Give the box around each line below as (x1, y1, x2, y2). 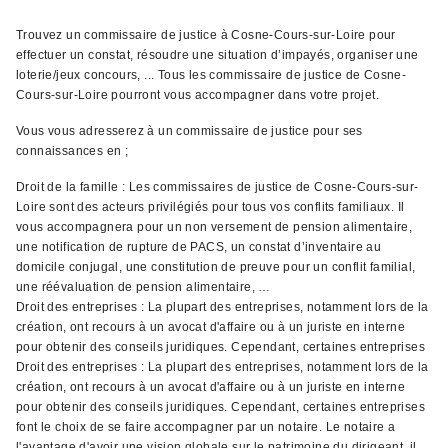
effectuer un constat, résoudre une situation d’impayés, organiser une (16, 48, 419, 62)
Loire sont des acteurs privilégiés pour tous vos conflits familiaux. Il (16, 200, 405, 214)
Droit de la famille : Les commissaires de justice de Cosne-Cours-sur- (16, 180, 419, 194)
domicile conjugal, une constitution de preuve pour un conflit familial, (16, 260, 416, 274)
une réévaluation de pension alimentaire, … (16, 280, 271, 294)
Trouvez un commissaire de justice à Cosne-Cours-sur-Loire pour (16, 28, 396, 42)
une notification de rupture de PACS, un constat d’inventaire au (16, 240, 382, 254)
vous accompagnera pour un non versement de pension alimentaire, (16, 220, 413, 234)
